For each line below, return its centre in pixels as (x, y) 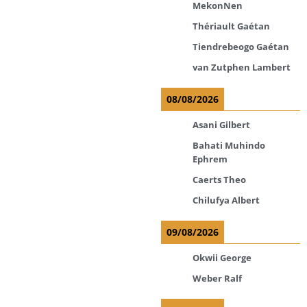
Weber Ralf (217, 278)
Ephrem (210, 159)
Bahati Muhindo (229, 145)
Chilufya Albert (226, 200)
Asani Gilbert (221, 124)
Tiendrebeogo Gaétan (241, 46)
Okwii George (222, 257)
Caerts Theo (219, 179)
